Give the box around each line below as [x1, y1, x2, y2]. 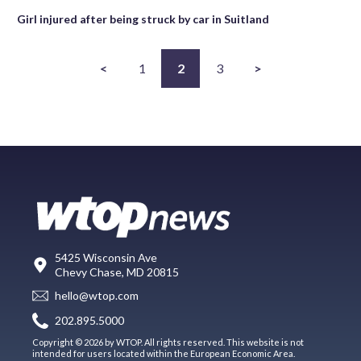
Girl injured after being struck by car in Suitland [17, 11, 269, 26]
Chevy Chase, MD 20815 [55, 264, 179, 279]
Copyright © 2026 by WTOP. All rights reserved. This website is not [32, 336, 304, 347]
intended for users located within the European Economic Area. [32, 347, 295, 359]
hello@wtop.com [55, 288, 139, 303]
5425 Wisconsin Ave [55, 250, 157, 264]
